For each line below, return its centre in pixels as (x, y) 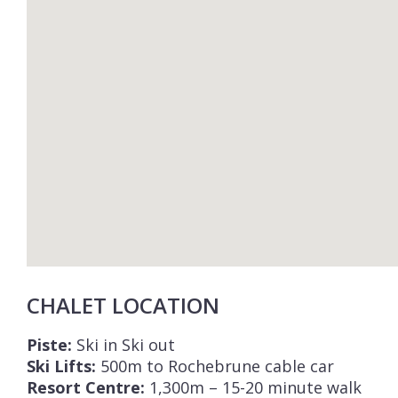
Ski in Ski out (123, 345)
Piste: (49, 345)
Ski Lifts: (61, 366)
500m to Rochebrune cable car (215, 366)
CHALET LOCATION (123, 305)
